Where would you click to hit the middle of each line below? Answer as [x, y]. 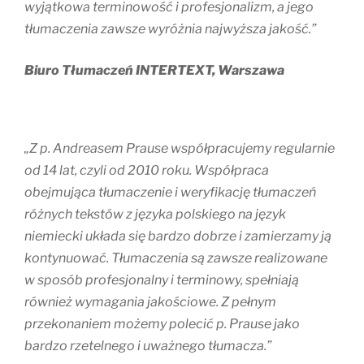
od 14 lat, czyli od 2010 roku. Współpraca [147, 171]
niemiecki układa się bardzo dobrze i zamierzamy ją [178, 236]
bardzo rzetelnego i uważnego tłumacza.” [148, 346]
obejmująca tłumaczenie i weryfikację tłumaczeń [170, 193]
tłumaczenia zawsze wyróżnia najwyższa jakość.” [170, 29]
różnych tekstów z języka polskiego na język [155, 214]
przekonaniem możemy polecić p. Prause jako [162, 324]
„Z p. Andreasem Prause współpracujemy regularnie [180, 149]
